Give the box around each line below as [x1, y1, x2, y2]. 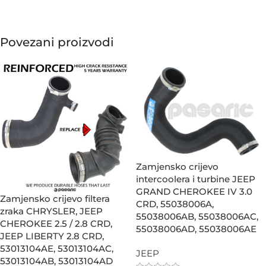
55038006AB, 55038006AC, [136, 210, 258, 222]
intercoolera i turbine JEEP [136, 173, 255, 185]
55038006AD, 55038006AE [136, 223, 256, 235]
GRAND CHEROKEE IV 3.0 [136, 185, 252, 197]
